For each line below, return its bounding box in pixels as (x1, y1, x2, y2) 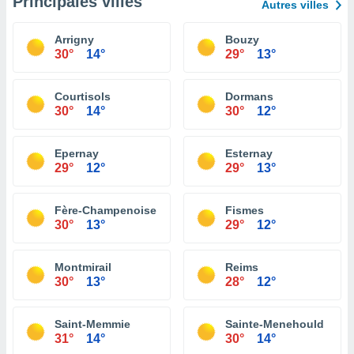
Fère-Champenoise (55, 204, 156, 217)
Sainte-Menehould (225, 318, 324, 330)
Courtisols (55, 90, 111, 103)
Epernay (55, 147, 99, 160)
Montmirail (55, 261, 111, 273)
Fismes (225, 204, 264, 217)
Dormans (225, 90, 273, 103)
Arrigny (55, 33, 94, 46)
